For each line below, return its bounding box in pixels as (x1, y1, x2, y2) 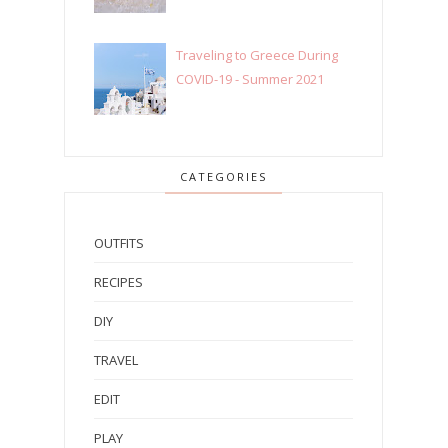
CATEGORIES (180, 168, 268, 184)
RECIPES (94, 272, 143, 291)
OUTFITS (94, 233, 144, 252)
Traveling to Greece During (176, 45, 339, 64)
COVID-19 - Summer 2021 (176, 69, 325, 88)
